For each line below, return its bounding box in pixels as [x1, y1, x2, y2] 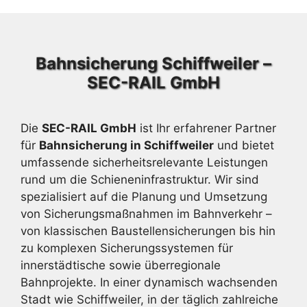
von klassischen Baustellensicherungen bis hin [21, 224, 275, 238]
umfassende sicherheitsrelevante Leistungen [21, 156, 268, 169]
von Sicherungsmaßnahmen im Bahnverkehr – [21, 207, 272, 221]
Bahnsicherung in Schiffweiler [39, 138, 214, 152]
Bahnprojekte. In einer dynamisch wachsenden [21, 275, 278, 289]
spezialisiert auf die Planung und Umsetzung [21, 190, 267, 204]
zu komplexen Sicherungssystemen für [21, 241, 233, 255]
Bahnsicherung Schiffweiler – [36, 53, 271, 73]
